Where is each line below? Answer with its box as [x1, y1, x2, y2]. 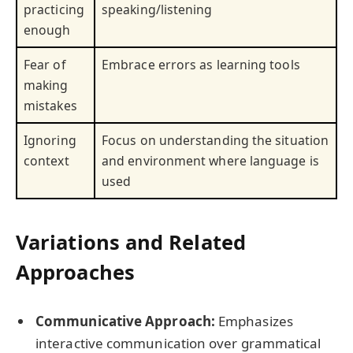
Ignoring [24, 132, 76, 150]
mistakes [24, 97, 77, 115]
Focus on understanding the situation [102, 132, 329, 150]
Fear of [24, 56, 65, 74]
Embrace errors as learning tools [102, 56, 300, 74]
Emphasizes [214, 311, 293, 330]
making [24, 76, 69, 95]
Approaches [16, 258, 135, 285]
